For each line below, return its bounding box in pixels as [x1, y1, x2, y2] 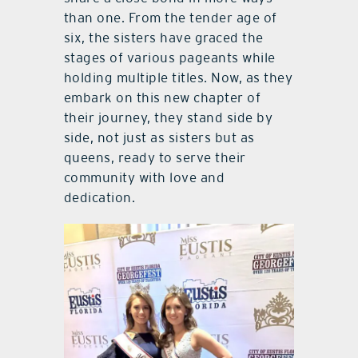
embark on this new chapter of [63, 89, 261, 106]
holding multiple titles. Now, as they [63, 70, 293, 86]
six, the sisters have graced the [63, 30, 264, 46]
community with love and [63, 169, 225, 186]
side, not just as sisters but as [63, 129, 255, 146]
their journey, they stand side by [63, 109, 273, 126]
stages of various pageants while [63, 50, 276, 66]
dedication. [63, 189, 136, 206]
